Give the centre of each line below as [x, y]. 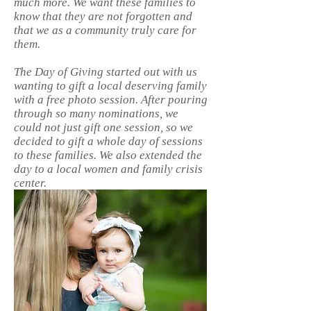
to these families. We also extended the [108, 155]
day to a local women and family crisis [108, 169]
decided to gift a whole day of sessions [108, 141]
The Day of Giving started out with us [106, 72]
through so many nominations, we [96, 114]
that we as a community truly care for [105, 30]
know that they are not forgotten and [103, 16]
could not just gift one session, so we [103, 127]
